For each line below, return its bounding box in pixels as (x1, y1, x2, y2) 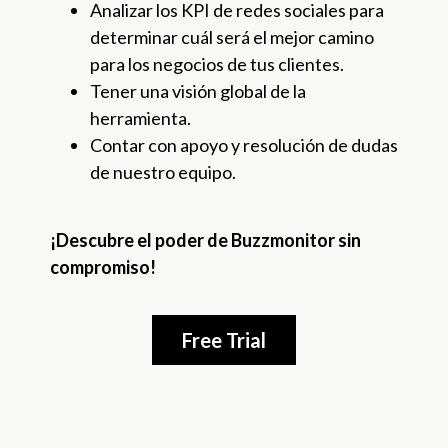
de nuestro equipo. (90, 160, 236, 183)
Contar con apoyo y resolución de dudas (90, 133, 398, 156)
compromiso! (50, 256, 156, 278)
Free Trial (182, 328, 266, 353)
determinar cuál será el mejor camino (90, 25, 374, 48)
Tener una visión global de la (90, 79, 306, 102)
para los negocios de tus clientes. (90, 52, 344, 75)
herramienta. (90, 106, 191, 129)
